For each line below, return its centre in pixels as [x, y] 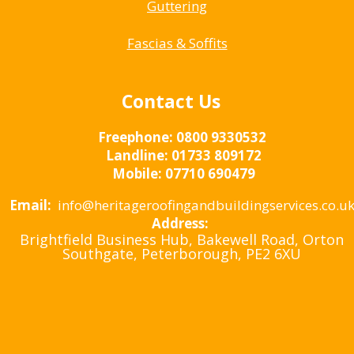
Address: [182, 224]
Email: [32, 205]
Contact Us [171, 102]
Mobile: [138, 174]
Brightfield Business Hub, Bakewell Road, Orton [182, 240]
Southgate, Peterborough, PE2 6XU [182, 254]
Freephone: [137, 137]
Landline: [138, 156]
